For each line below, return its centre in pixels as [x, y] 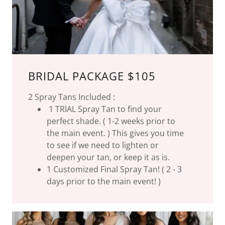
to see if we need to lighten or [102, 145]
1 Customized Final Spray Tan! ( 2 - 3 [114, 170]
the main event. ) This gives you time [115, 133]
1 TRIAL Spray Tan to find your [104, 109]
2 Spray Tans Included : [72, 97]
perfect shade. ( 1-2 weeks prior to [111, 121]
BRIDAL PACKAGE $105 [92, 76]
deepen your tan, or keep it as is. [108, 157]
